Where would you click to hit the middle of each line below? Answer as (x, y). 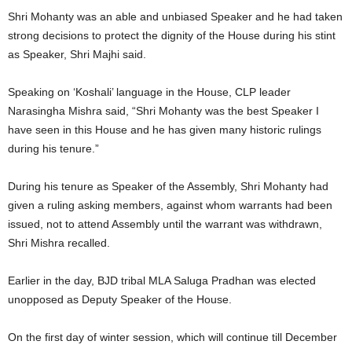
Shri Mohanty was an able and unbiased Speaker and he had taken (175, 16)
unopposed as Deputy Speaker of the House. (120, 299)
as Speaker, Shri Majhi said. (77, 54)
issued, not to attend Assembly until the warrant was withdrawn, (165, 224)
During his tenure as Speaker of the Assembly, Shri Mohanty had (168, 186)
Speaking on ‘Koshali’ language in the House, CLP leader (149, 92)
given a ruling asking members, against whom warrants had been (170, 205)
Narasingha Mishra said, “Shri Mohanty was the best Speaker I (163, 110)
